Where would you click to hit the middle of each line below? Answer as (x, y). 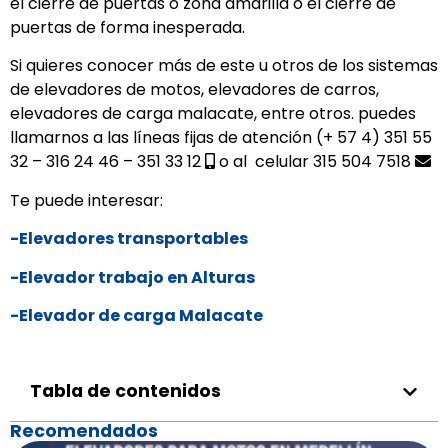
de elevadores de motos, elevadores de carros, (194, 90)
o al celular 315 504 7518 (315, 162)
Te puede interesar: (86, 200)
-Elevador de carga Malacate (136, 315)
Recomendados (84, 431)
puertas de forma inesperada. (127, 27)
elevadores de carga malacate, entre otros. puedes (213, 114)
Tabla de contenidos (125, 391)
